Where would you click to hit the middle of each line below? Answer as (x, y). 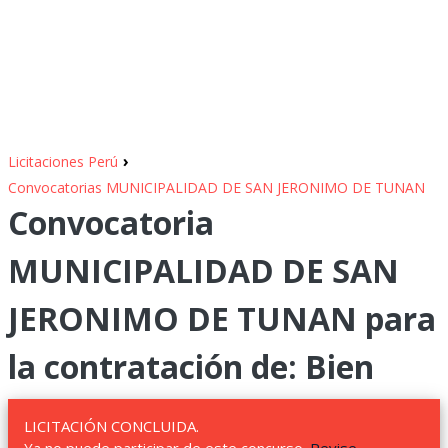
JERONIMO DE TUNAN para (222, 318)
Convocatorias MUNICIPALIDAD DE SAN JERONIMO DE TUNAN (216, 187)
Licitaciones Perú (63, 161)
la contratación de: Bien (191, 366)
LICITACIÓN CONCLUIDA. (111, 426)
